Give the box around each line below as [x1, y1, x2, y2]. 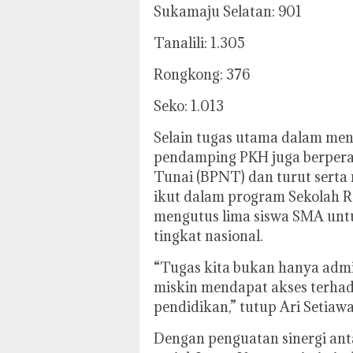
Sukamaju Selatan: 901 [154, 2, 302, 21]
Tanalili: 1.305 [154, 34, 245, 53]
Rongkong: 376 [154, 65, 251, 84]
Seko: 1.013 [154, 97, 224, 116]
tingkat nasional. [154, 227, 263, 246]
